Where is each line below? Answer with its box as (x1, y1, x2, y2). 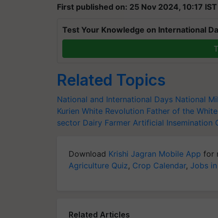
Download (69, 149, 109, 159)
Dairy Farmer (83, 118, 130, 127)
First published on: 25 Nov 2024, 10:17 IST (57, 2, 217, 12)
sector (57, 118, 80, 127)
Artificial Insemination (133, 118, 213, 127)
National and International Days (57, 94, 173, 104)
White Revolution (82, 106, 144, 116)
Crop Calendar (132, 161, 186, 170)
